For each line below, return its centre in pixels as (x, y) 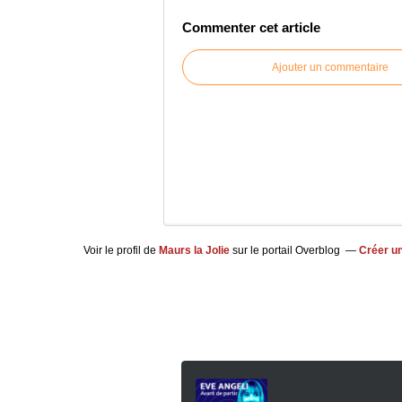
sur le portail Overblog (285, 250)
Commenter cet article (251, 27)
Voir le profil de (121, 250)
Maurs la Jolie (194, 250)
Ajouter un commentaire (330, 67)
